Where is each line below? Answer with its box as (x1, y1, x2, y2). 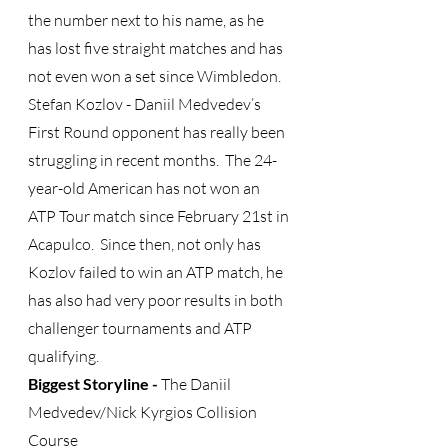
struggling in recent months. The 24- (28, 150, 277, 170)
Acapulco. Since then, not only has (28, 234, 264, 254)
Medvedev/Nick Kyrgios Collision (28, 402, 260, 422)
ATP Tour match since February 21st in (28, 206, 292, 226)
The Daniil (158, 374, 234, 394)
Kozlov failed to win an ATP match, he (28, 262, 286, 282)
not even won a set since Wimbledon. (28, 66, 281, 86)
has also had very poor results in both (28, 290, 286, 310)
